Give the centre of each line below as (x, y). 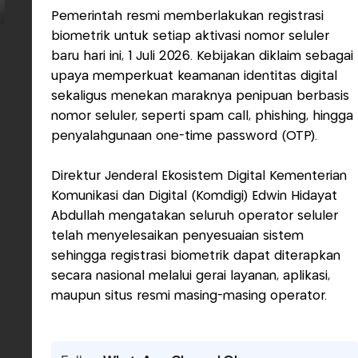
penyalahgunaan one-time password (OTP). (184, 136)
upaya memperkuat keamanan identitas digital (194, 76)
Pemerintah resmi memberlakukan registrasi (187, 16)
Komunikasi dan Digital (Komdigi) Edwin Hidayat (194, 196)
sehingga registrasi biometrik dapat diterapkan (196, 256)
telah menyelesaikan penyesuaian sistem (177, 236)
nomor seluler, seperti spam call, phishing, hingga (202, 116)
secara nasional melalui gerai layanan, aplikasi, (191, 276)
